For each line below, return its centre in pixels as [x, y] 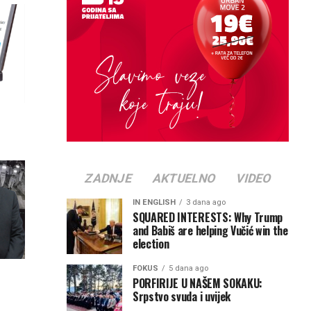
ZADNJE [108, 178]
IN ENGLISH [154, 202]
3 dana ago [206, 202]
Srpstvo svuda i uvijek [182, 296]
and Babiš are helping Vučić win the [210, 230]
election [151, 243]
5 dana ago [188, 268]
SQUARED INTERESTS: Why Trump [208, 217]
